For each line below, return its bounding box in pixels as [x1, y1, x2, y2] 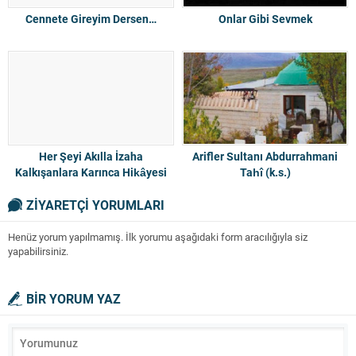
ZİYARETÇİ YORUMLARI [26, 196, 164, 214]
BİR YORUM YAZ [26, 290, 121, 308]
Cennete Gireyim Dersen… [25, 10, 157, 26]
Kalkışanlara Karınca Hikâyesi [15, 164, 167, 180]
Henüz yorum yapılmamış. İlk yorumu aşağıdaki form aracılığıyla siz [8, 230, 308, 245]
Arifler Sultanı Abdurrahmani [192, 149, 338, 164]
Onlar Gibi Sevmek [218, 10, 312, 26]
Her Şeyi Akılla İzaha [39, 149, 143, 164]
